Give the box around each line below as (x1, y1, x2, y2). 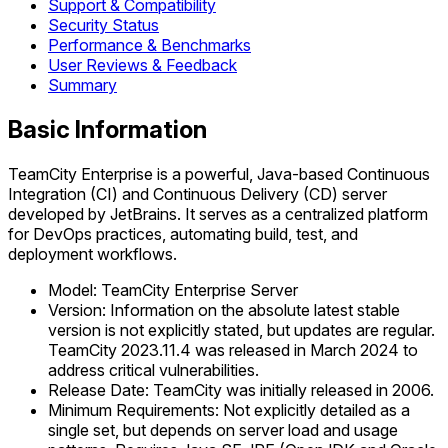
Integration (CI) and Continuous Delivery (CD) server (8, 183, 387, 204)
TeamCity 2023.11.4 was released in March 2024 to (48, 339, 418, 360)
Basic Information (8, 115, 207, 145)
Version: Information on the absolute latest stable (48, 299, 400, 320)
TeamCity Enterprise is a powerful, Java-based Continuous (8, 163, 430, 184)
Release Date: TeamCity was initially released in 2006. (48, 379, 434, 400)
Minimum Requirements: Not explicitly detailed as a (48, 399, 410, 420)
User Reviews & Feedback (48, 55, 237, 76)
